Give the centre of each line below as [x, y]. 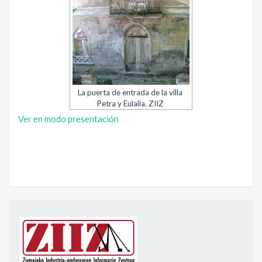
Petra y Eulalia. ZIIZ [130, 104]
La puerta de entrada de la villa [130, 92]
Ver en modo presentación [68, 119]
